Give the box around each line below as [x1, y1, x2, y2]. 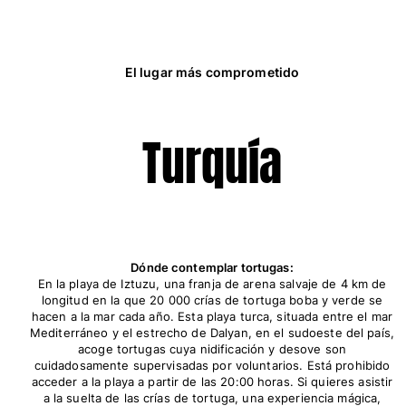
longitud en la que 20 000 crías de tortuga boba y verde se [41, 293, 383, 308]
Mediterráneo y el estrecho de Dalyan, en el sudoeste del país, [29, 325, 395, 341]
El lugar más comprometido [124, 64, 300, 81]
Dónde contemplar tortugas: [130, 260, 294, 275]
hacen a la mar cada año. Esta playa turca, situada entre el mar [31, 309, 393, 324]
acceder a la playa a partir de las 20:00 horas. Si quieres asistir [31, 374, 393, 390]
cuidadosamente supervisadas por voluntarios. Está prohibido [34, 358, 391, 373]
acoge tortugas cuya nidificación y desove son [78, 342, 346, 357]
